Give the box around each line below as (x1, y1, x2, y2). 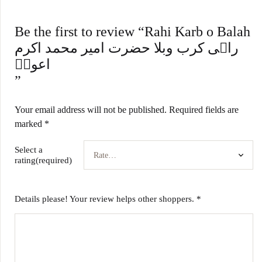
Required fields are (169, 105, 239, 115)
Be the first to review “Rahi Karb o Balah (15, 24, 250, 39)
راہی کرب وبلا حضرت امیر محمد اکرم (15, 40, 239, 56)
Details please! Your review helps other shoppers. (15, 194, 196, 204)
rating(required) (15, 156, 72, 165)
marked (15, 119, 44, 129)
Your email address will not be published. (15, 105, 167, 115)
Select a (15, 145, 43, 154)
